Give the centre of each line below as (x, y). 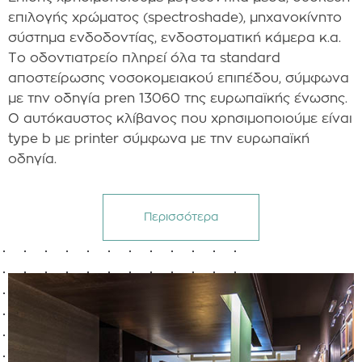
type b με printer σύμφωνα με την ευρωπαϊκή (159, 139)
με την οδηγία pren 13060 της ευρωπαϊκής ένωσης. (178, 98)
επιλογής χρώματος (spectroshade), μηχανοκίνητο (175, 17)
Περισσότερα (181, 217)
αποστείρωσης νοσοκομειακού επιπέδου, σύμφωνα (179, 78)
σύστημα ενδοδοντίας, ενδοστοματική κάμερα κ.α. (175, 38)
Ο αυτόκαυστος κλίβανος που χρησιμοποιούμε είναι (180, 118)
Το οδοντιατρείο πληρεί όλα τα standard (144, 58)
